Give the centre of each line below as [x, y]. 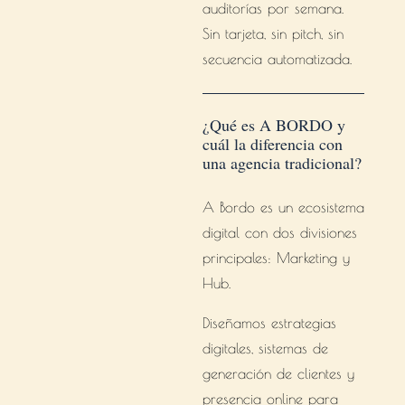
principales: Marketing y [276, 258]
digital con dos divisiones [279, 232]
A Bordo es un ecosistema [283, 207]
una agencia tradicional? [282, 163]
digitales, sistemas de [265, 348]
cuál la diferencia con [272, 144]
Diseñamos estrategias [269, 323]
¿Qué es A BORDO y [273, 125]
